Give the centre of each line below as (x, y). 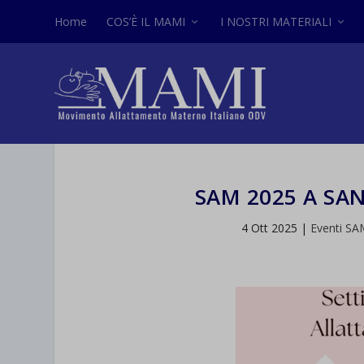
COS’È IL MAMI (146, 21)
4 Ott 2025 (270, 228)
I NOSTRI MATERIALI (276, 21)
